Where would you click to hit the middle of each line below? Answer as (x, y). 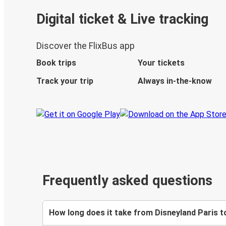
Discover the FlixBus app (86, 46)
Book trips (56, 63)
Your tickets (161, 63)
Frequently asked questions (127, 181)
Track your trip (65, 81)
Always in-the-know (175, 81)
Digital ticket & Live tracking (122, 19)
